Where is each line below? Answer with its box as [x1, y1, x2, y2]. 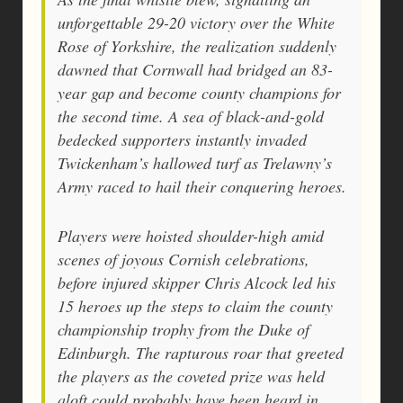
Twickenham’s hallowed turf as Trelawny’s [58, 151, 332, 174]
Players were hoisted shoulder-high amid [58, 224, 324, 246]
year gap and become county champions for [58, 81, 341, 103]
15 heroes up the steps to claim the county [58, 294, 333, 317]
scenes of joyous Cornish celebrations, [58, 247, 309, 270]
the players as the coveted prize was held [58, 364, 325, 387]
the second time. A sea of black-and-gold [58, 104, 324, 127]
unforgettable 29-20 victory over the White [58, 11, 335, 33]
